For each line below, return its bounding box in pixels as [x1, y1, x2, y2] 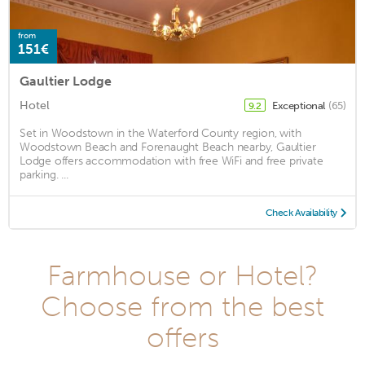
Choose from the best [41, 289, 324, 324]
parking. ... [20, 168, 68, 182]
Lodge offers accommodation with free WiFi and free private [20, 154, 323, 169]
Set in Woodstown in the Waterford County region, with [20, 126, 301, 141]
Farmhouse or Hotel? [47, 258, 318, 293]
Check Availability [265, 207, 337, 219]
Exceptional [272, 99, 327, 112]
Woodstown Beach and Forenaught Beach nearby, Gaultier [20, 140, 316, 155]
